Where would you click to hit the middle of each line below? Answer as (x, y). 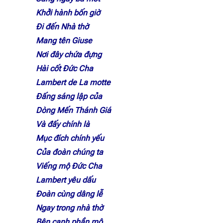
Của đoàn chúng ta (69, 152)
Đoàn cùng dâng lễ (69, 194)
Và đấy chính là (63, 124)
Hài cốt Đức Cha (64, 68)
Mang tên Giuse (64, 41)
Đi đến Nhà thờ (62, 27)
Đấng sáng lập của (69, 96)
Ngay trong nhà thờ (69, 208)
